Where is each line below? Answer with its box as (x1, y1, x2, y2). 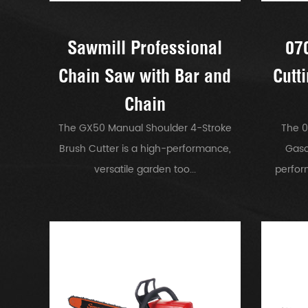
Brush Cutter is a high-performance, (58, 140, 231, 157)
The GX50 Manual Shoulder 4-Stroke (58, 120, 232, 136)
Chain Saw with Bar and (58, 64, 232, 87)
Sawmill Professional (67, 36, 223, 59)
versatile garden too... (93, 161, 196, 177)
